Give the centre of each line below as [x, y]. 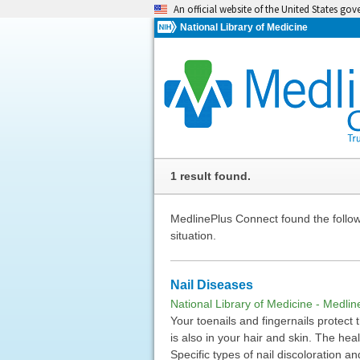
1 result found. [210, 176]
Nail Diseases [211, 284]
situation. [193, 235]
